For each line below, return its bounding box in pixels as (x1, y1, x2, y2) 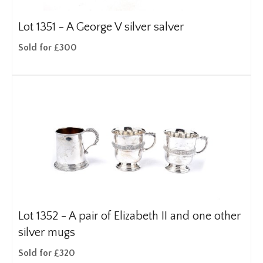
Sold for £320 (18, 248, 75, 258)
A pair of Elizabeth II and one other (69, 210, 241, 222)
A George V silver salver (66, 21, 184, 33)
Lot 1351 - (18, 21, 66, 33)
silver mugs (18, 226, 75, 239)
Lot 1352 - (18, 210, 69, 222)
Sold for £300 (18, 42, 77, 53)
